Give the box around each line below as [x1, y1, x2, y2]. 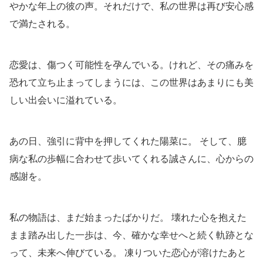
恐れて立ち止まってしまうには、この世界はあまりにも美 [9, 77, 254, 88]
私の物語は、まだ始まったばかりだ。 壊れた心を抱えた [9, 213, 247, 223]
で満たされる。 [9, 19, 75, 29]
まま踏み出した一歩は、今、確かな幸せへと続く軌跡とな [9, 230, 254, 241]
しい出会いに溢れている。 [9, 95, 122, 106]
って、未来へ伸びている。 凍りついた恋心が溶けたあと [9, 248, 247, 258]
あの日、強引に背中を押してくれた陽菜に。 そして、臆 [9, 136, 247, 147]
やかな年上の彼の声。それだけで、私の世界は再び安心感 [9, 1, 254, 12]
